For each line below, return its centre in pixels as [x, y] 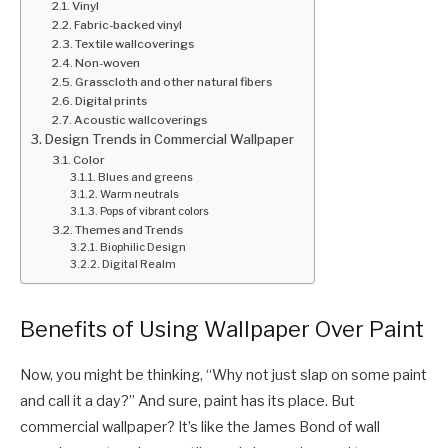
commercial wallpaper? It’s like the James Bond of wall [200, 426]
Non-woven [107, 63]
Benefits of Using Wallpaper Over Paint [222, 329]
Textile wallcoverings [134, 44]
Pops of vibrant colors [155, 212]
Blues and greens [146, 178]
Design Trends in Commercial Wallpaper [169, 139]
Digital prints [110, 101]
